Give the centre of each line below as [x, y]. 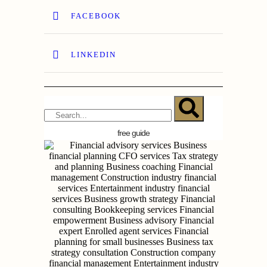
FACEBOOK [96, 16]
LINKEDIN [94, 55]
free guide [133, 133]
